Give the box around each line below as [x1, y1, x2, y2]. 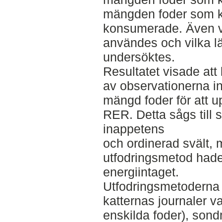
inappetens [103, 122, 165, 136]
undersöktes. [103, 50, 175, 64]
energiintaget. [103, 165, 179, 179]
